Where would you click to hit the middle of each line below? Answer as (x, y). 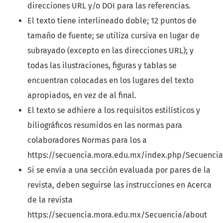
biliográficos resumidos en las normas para (105, 125)
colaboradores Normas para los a (87, 140)
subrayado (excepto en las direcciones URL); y (111, 50)
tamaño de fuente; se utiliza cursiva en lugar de (113, 35)
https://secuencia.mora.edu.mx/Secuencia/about (117, 215)
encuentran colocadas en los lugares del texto (111, 80)
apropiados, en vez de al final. (82, 95)
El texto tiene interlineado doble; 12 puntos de (112, 20)
